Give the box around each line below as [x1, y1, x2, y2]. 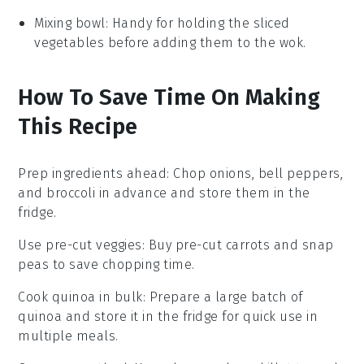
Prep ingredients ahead [18, 166, 167, 182]
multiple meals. [18, 328, 119, 344]
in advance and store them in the [95, 185, 310, 201]
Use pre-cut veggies [18, 237, 142, 253]
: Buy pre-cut [141, 237, 226, 253]
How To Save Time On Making [18, 84, 321, 111]
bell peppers [258, 166, 340, 182]
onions [209, 166, 252, 182]
